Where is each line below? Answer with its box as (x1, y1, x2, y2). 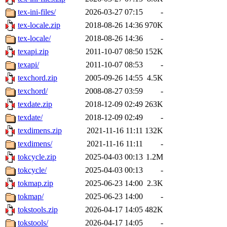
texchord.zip (18, 73, 57, 83)
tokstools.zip (18, 205, 58, 214)
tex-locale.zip (18, 21, 60, 30)
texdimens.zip (18, 126, 62, 135)
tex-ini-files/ (18, 8, 56, 17)
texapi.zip (18, 47, 49, 56)
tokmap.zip (18, 179, 53, 188)
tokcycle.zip (18, 153, 56, 162)
